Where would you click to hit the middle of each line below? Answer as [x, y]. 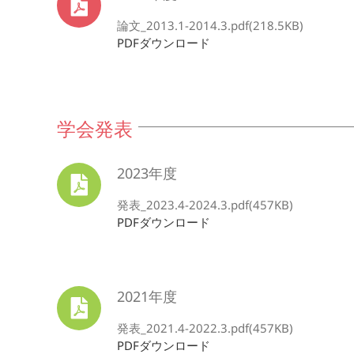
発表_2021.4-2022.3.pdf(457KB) [205, 328]
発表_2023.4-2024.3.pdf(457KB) [205, 205]
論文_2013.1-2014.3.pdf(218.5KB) [210, 25]
